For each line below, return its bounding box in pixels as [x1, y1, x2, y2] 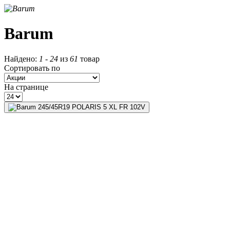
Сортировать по [4, 63, 60, 72]
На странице [4, 82, 48, 91]
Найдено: [4, 54, 39, 63]
